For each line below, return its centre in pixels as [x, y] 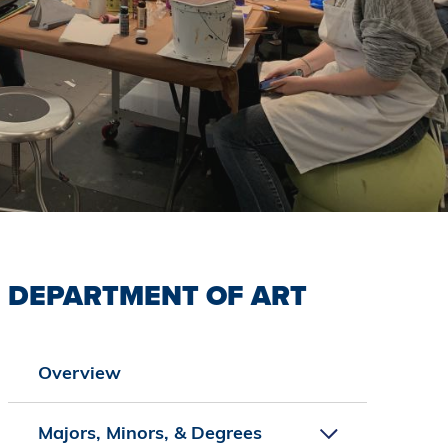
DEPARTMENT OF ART [157, 296]
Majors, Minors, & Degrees [149, 433]
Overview [79, 373]
